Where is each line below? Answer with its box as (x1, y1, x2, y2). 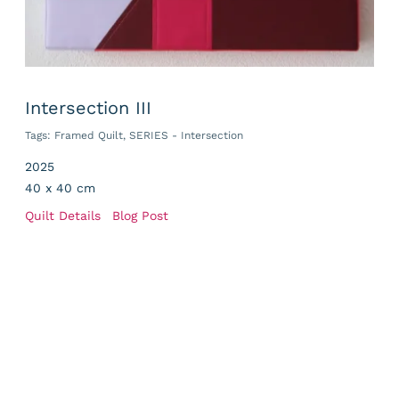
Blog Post (111, 208, 168, 224)
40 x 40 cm (24, 181, 95, 196)
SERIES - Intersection (128, 129, 243, 142)
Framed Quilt (53, 129, 123, 142)
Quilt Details (24, 208, 101, 224)
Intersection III (24, 97, 151, 119)
